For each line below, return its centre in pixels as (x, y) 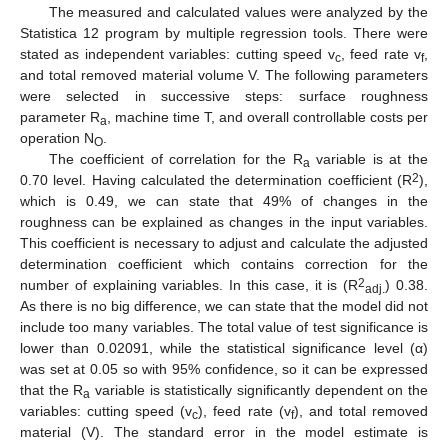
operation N (57, 138)
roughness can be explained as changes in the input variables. (224, 222)
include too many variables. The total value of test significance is (224, 327)
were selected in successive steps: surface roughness (224, 96)
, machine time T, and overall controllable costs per (267, 117)
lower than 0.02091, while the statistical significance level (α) (224, 348)
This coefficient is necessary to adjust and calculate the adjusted (224, 243)
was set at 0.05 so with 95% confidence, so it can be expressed (224, 369)
